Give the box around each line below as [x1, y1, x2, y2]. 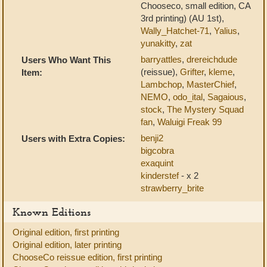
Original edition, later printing [13, 240, 122, 250]
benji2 [141, 133, 163, 143]
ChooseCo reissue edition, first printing [13, 252, 162, 262]
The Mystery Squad [167, 104, 244, 114]
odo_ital [173, 92, 203, 102]
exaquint [141, 158, 173, 168]
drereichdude [187, 54, 237, 64]
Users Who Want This [21, 55, 111, 65]
